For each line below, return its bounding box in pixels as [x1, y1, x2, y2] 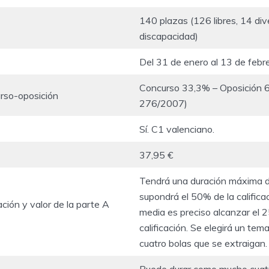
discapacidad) [139, 29, 198, 42]
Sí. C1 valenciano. [139, 122, 214, 135]
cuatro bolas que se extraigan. [139, 237, 267, 249]
